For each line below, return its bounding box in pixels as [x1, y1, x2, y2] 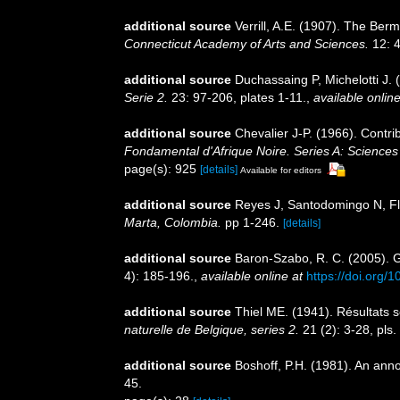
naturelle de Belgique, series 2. [124, 322, 299, 337]
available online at [201, 269, 303, 284]
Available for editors [240, 164, 321, 175]
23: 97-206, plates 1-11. [168, 89, 306, 104]
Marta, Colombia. [124, 215, 221, 230]
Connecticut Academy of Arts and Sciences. [124, 36, 369, 51]
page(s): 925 [124, 161, 200, 176]
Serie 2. [124, 89, 168, 104]
